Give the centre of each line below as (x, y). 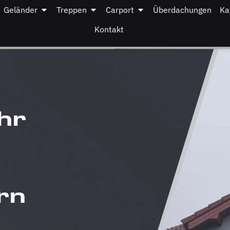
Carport (120, 10)
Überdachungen (183, 10)
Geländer (21, 10)
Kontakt (109, 29)
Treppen (72, 10)
